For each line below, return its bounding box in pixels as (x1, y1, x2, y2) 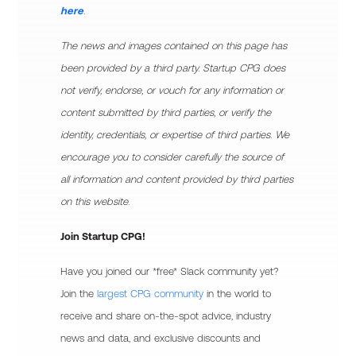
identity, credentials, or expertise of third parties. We (60, 129, 290, 141)
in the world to (203, 288, 272, 300)
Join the (60, 288, 98, 300)
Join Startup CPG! (60, 230, 146, 242)
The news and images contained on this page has (60, 40, 288, 52)
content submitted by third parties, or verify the (60, 106, 272, 118)
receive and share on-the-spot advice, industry (60, 310, 272, 322)
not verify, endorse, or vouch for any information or (60, 84, 284, 96)
